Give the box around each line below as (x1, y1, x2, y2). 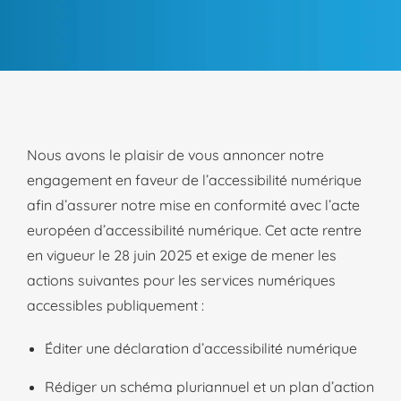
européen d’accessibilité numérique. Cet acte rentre (27, 221, 362, 239)
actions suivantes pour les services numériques (27, 271, 336, 289)
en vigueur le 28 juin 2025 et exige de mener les (27, 246, 337, 264)
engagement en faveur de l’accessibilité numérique (27, 171, 362, 189)
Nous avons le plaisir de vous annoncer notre (27, 146, 324, 164)
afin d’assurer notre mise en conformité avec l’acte (27, 196, 360, 214)
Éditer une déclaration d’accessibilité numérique (45, 339, 361, 357)
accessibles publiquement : (27, 296, 208, 314)
